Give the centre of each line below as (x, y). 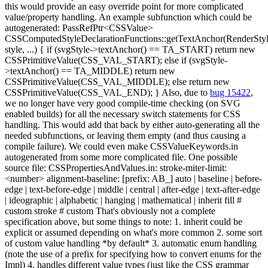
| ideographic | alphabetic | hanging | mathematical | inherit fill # (123, 200)
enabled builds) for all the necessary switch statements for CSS (123, 114)
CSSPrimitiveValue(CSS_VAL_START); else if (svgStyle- (116, 60)
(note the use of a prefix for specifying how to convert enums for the (133, 254)
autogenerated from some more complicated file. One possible (121, 157)
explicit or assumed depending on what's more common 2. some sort (133, 232)
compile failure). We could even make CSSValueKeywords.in (121, 146)
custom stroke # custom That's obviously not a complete (110, 211)
